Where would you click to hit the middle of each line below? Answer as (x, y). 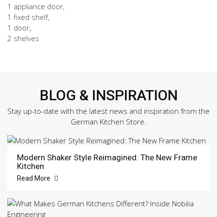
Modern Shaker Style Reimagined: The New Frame (107, 157)
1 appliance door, (36, 6)
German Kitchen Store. (108, 121)
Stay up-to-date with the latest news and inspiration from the (108, 111)
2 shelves (23, 38)
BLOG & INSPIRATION (108, 95)
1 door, (19, 27)
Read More (34, 178)
